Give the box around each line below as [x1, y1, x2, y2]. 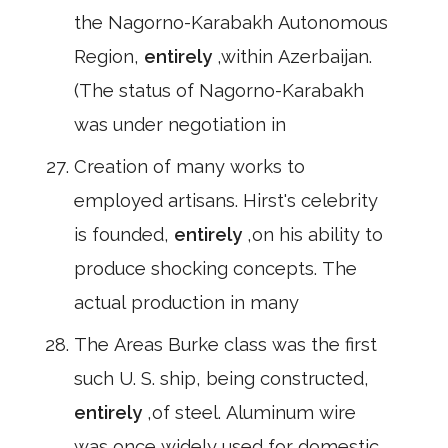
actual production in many [74, 292, 299, 313]
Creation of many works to [74, 156, 305, 177]
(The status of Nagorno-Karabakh [74, 80, 364, 101]
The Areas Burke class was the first [74, 334, 377, 355]
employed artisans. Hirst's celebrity [74, 190, 378, 211]
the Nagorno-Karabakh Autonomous [74, 12, 388, 33]
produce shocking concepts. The [74, 258, 357, 279]
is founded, [74, 224, 174, 245]
